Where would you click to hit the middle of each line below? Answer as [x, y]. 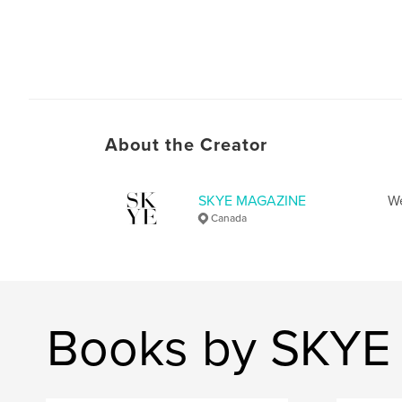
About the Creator [186, 145]
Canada [229, 218]
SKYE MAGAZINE [252, 201]
